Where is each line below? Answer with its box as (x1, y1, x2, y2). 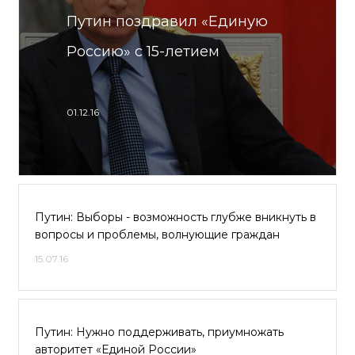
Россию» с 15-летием (67, 43, 219, 60)
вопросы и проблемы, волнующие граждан (35, 227, 280, 242)
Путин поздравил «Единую (67, 13, 268, 30)
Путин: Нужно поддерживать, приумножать (35, 325, 284, 339)
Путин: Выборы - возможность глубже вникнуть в (35, 210, 316, 224)
